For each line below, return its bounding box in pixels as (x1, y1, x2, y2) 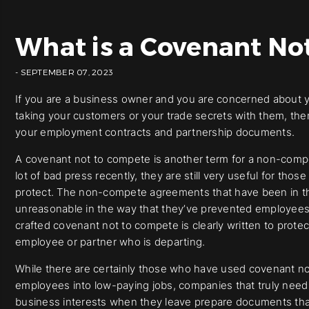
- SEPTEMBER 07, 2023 (15, 67, 113, 77)
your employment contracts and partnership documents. (15, 126, 295, 139)
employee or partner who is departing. (15, 235, 206, 248)
